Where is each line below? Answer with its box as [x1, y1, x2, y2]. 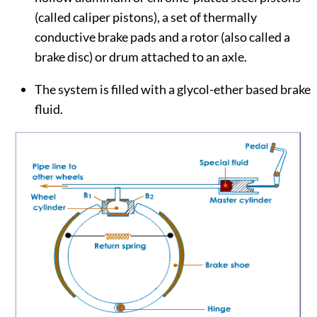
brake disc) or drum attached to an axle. [34, 49, 247, 65]
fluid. [34, 101, 63, 117]
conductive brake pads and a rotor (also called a [34, 29, 290, 45]
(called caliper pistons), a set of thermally [34, 9, 257, 25]
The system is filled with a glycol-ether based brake [34, 81, 311, 98]
